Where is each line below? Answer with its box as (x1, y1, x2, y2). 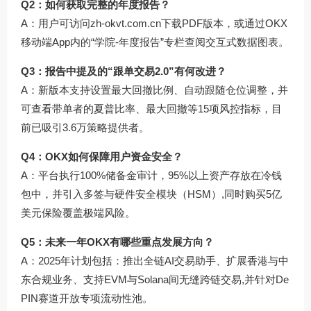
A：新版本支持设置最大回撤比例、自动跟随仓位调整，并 (21, 83, 288, 96)
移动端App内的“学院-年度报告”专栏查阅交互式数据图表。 (21, 35, 289, 48)
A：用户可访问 (21, 17, 90, 29)
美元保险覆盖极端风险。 (21, 206, 135, 219)
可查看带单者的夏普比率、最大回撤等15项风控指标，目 (21, 102, 282, 115)
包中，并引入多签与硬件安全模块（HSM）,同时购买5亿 (21, 187, 282, 200)
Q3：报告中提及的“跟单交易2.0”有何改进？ (21, 65, 226, 77)
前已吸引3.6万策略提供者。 (21, 121, 149, 133)
